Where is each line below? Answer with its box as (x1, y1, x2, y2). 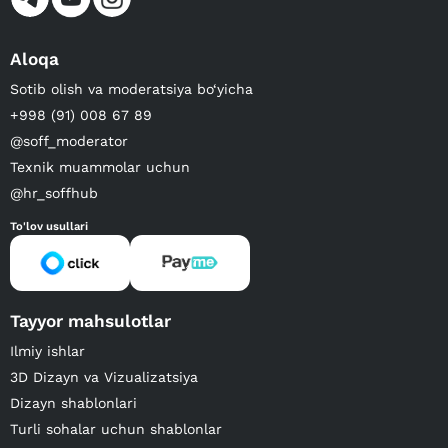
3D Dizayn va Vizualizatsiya (10, 369, 198, 386)
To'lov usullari (10, 220, 88, 234)
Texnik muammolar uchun (10, 159, 190, 176)
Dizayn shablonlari (10, 395, 137, 412)
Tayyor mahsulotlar (10, 311, 171, 332)
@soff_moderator (10, 133, 128, 150)
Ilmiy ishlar (10, 343, 85, 360)
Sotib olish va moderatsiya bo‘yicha (10, 81, 253, 98)
